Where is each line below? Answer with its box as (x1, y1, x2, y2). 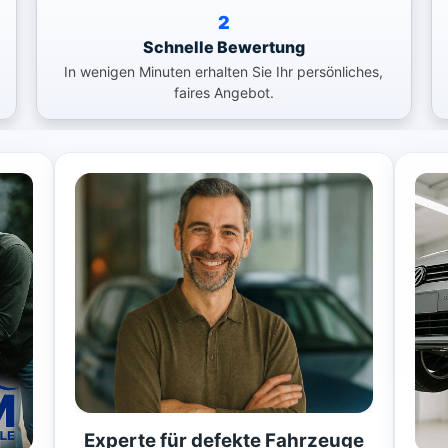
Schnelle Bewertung (142, 36, 305, 57)
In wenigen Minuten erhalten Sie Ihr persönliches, (64, 62, 384, 80)
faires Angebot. (173, 83, 274, 101)
